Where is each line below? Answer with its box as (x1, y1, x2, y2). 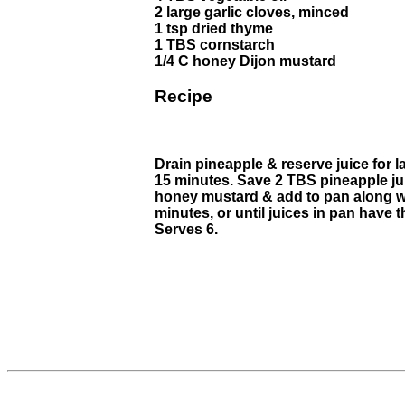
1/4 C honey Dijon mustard (155, 53, 336, 70)
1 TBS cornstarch (155, 37, 275, 53)
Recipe (155, 87, 212, 107)
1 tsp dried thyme (155, 21, 273, 37)
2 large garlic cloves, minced (155, 5, 349, 21)
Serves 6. (155, 221, 218, 237)
